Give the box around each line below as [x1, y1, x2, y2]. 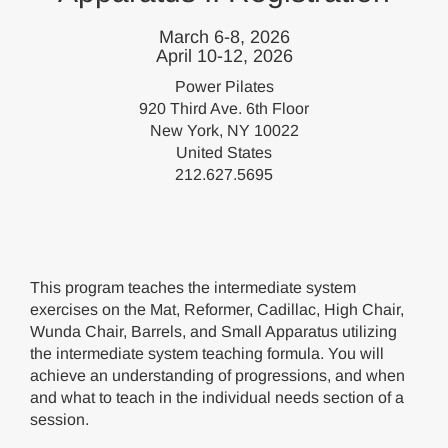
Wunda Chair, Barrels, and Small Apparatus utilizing [30, 323, 397, 340]
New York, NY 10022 [149, 122, 299, 139]
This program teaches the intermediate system [30, 279, 356, 296]
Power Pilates [174, 78, 274, 95]
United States [176, 144, 272, 161]
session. [30, 411, 89, 428]
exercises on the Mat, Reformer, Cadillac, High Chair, [30, 301, 404, 318]
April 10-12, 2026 [155, 46, 293, 66]
